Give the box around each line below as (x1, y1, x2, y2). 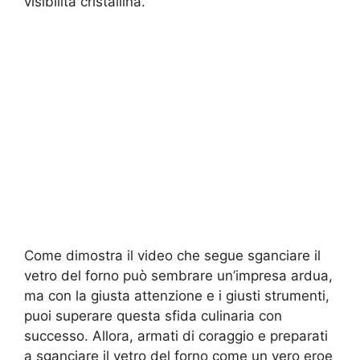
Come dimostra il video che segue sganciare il (24, 247, 321, 264)
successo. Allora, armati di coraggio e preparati (24, 327, 328, 344)
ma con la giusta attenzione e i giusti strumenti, (24, 287, 329, 304)
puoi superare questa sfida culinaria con (24, 307, 282, 324)
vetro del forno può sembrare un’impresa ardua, (24, 267, 333, 284)
